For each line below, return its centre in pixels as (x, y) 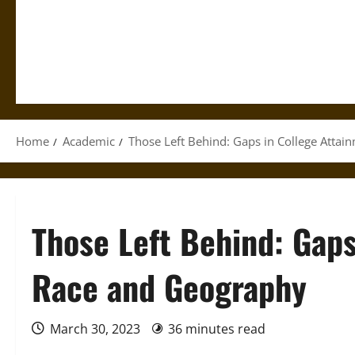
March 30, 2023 (95, 329)
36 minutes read (217, 329)
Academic (89, 141)
